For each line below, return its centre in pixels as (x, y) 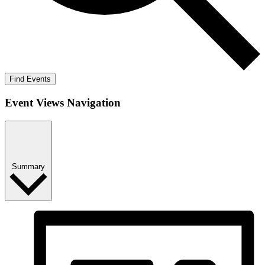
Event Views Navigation (63, 103)
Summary (28, 166)
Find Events (30, 79)
